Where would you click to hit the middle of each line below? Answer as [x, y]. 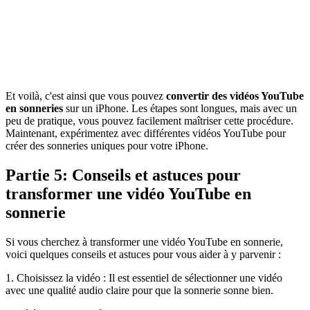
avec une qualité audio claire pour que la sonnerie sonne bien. [139, 290]
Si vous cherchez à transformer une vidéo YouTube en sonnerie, [144, 241]
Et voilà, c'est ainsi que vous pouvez [86, 96]
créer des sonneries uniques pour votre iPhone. [107, 146]
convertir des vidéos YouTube [235, 96]
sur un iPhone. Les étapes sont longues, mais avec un [180, 109]
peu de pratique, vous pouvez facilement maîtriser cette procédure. [149, 121]
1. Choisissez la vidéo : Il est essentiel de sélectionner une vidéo [144, 277]
